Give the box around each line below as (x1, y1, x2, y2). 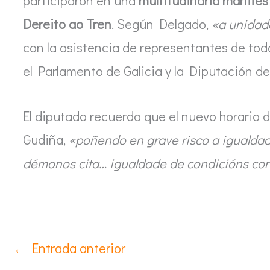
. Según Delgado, (111, 15, 212, 33)
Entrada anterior (27, 239, 125, 257)
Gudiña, (23, 130, 69, 148)
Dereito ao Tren (23, 15, 111, 33)
